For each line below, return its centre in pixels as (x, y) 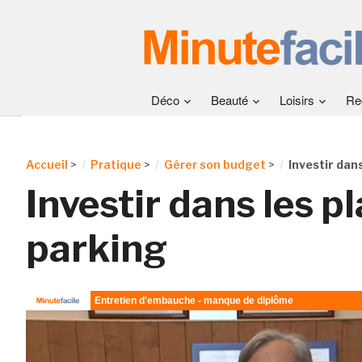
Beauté (229, 100)
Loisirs (297, 100)
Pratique (116, 164)
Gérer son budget (215, 164)
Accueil (46, 164)
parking (96, 248)
